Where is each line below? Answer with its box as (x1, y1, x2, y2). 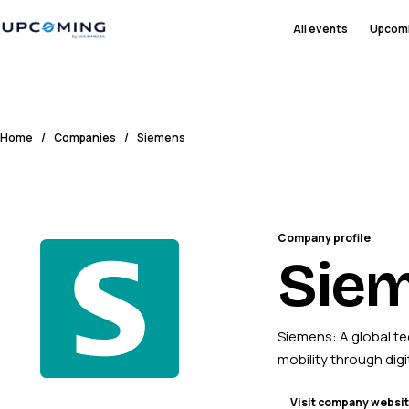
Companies (54, 129, 116, 145)
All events (293, 21, 348, 37)
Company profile (278, 230, 371, 246)
